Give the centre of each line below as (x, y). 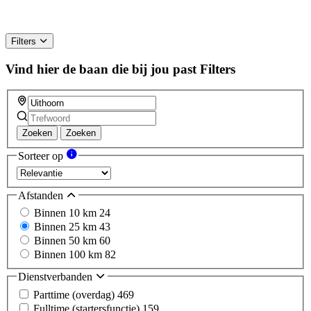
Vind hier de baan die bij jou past (101, 69)
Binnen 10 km (67, 213)
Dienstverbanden (57, 277)
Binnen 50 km (67, 241)
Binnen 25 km (67, 227)
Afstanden (42, 195)
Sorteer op (42, 156)
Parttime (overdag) (75, 294)
